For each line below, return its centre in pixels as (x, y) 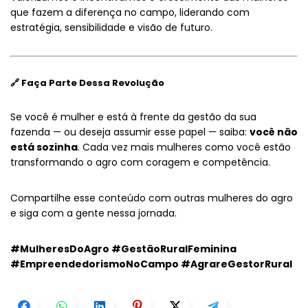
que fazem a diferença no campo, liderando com (130, 13)
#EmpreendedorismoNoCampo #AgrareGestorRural (151, 264)
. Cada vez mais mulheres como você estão (184, 147)
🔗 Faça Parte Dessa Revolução (87, 83)
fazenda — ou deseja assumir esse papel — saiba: (130, 132)
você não (274, 132)
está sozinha (44, 147)
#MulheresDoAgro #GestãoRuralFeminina (123, 249)
